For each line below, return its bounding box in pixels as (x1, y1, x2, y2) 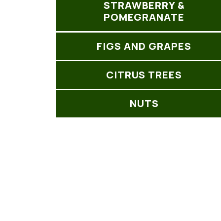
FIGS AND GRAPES (97, 39, 191, 53)
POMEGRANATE (104, 10, 184, 24)
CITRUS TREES (106, 68, 182, 81)
